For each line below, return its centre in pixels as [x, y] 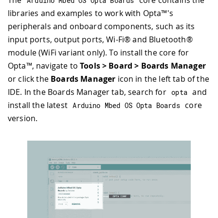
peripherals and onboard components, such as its [101, 26]
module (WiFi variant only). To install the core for [99, 52]
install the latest [39, 105]
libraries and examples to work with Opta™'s [91, 13]
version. [23, 118]
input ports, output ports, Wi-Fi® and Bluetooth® [100, 39]
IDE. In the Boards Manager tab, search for [88, 92]
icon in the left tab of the [162, 79]
